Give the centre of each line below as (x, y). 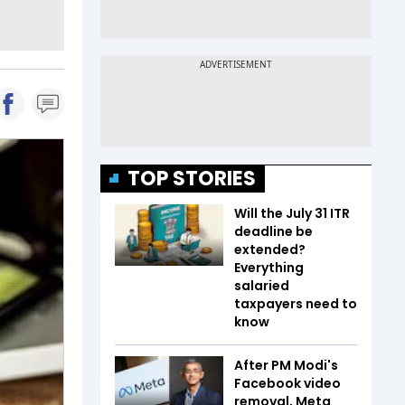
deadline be (273, 231)
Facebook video (287, 383)
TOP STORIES (192, 179)
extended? (270, 250)
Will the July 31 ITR (292, 213)
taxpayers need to (296, 304)
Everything (269, 268)
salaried (262, 286)
